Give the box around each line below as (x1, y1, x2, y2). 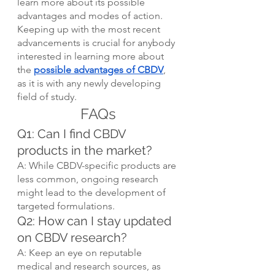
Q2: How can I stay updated (17, 213, 174, 228)
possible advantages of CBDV (34, 63, 163, 76)
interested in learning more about (17, 50, 166, 62)
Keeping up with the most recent (17, 23, 163, 35)
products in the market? (17, 142, 152, 158)
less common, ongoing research (17, 172, 161, 185)
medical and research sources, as (17, 260, 163, 272)
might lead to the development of (17, 186, 168, 198)
